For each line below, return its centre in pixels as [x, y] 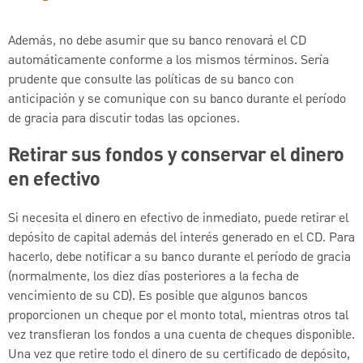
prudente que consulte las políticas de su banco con [151, 80]
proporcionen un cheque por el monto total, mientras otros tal [178, 316]
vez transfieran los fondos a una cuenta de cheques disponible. [181, 336]
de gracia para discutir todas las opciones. [124, 119]
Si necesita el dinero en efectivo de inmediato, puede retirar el [178, 219]
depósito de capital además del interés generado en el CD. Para [181, 239]
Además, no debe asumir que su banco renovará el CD [157, 41]
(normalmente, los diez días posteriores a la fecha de [154, 278]
